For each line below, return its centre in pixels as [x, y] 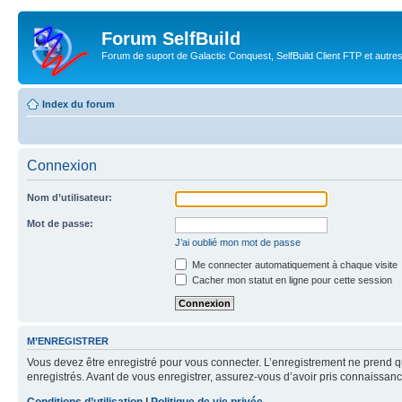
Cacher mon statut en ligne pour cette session [291, 280]
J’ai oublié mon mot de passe [238, 242]
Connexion [62, 166]
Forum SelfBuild [171, 39]
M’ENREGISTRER [68, 341]
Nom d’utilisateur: [70, 197]
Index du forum [79, 104]
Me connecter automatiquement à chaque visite [293, 265]
